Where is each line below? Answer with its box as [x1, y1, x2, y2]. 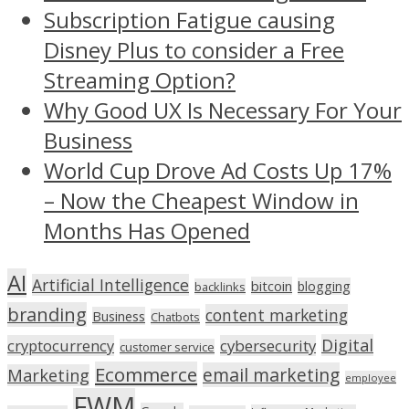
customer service [120, 338, 215, 355]
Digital [321, 333, 373, 356]
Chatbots [151, 308, 200, 325]
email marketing [203, 362, 340, 387]
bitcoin [251, 276, 292, 295]
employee [345, 370, 396, 384]
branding [7, 301, 87, 327]
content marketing [205, 303, 348, 326]
